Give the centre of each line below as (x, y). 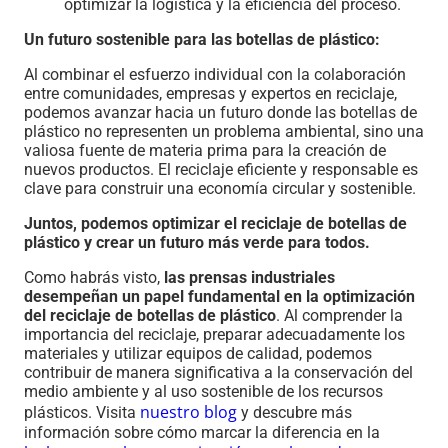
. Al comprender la (339, 315)
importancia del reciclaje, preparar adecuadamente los (214, 334)
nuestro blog (188, 411)
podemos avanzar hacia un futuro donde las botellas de (220, 112)
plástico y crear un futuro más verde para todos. (197, 242)
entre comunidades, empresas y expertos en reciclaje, (210, 93)
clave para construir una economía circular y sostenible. (220, 188)
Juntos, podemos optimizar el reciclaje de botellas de (215, 223)
